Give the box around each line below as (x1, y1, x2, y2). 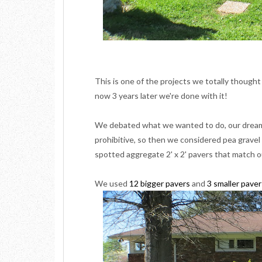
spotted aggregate (95, 149, 164, 159)
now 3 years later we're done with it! (95, 91, 227, 101)
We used (95, 178, 129, 188)
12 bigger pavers (129, 178, 190, 188)
